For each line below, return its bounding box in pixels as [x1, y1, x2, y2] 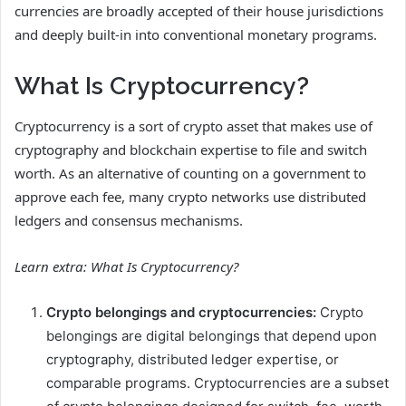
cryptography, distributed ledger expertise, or [46, 351, 339, 369]
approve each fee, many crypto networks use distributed [14, 188, 366, 207]
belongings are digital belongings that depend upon [46, 327, 377, 345]
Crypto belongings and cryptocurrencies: [46, 304, 316, 322]
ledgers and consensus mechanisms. [14, 211, 243, 230]
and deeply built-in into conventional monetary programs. [14, 24, 377, 43]
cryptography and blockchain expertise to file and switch [14, 140, 367, 159]
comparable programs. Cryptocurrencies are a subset [46, 374, 389, 392]
